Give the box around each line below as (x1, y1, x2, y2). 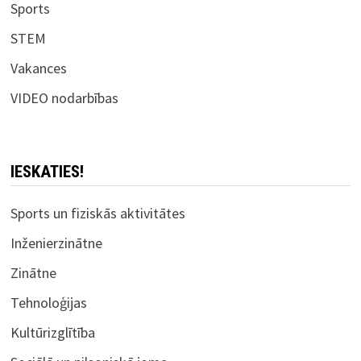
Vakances (10, 58, 68, 77)
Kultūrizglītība (10, 322, 96, 342)
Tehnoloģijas (10, 293, 88, 312)
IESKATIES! (10, 161, 85, 181)
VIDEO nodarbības (10, 88, 119, 107)
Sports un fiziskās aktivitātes (10, 203, 186, 222)
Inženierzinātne (10, 233, 103, 252)
